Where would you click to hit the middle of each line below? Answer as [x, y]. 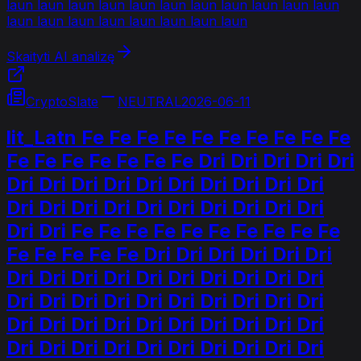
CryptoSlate [62, 102]
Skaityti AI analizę [60, 57]
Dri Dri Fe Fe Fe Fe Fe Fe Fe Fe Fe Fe [173, 231]
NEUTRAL [149, 102]
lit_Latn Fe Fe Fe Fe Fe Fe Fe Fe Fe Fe [178, 138]
